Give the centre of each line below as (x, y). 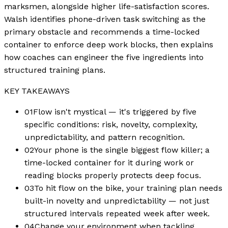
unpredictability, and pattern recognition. (105, 137)
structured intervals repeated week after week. (117, 213)
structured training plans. (55, 70)
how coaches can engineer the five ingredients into (104, 57)
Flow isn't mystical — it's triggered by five (115, 111)
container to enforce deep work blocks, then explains (109, 44)
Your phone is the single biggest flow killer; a (122, 150)
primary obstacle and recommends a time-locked (102, 32)
